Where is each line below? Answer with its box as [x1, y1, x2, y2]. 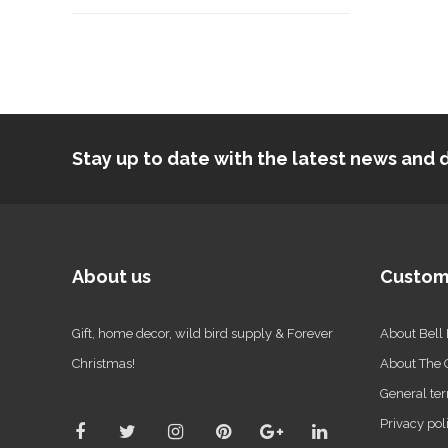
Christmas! [72, 355, 135, 371]
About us [72, 265, 151, 287]
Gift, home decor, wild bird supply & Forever [72, 325, 333, 341]
